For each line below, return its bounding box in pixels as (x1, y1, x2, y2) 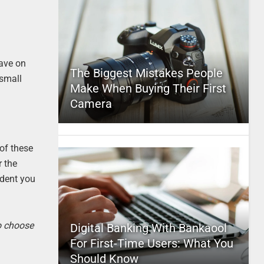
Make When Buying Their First (70, 81, 226, 95)
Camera (70, 97, 112, 111)
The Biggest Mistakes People (70, 66, 223, 80)
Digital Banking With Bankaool (70, 221, 227, 235)
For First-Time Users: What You (70, 236, 233, 250)
